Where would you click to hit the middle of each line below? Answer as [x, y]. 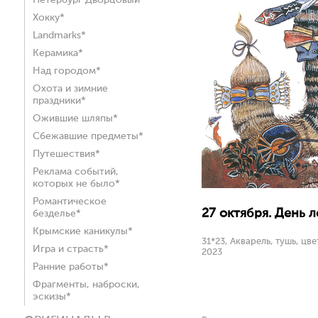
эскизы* [52, 297]
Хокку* [49, 18]
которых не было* [76, 184]
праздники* [59, 101]
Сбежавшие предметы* [88, 136]
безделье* [57, 214]
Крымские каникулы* [83, 231]
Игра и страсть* [71, 249]
